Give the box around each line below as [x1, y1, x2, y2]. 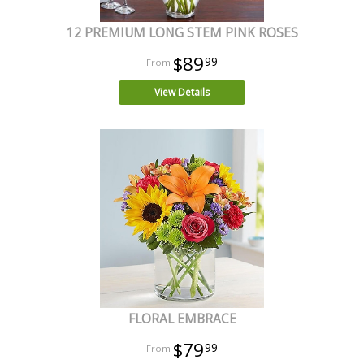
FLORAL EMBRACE [128, 310, 236, 327]
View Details [154, 84, 210, 99]
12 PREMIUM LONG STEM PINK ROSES [66, 24, 298, 41]
